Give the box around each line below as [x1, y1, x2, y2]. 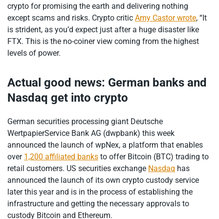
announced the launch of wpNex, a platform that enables [7, 140, 203, 150]
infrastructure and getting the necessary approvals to [7, 199, 189, 209]
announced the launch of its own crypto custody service [7, 175, 199, 185]
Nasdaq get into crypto [7, 91, 128, 105]
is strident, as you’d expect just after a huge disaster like [7, 25, 199, 35]
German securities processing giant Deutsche [7, 117, 163, 127]
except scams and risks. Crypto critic [7, 13, 135, 23]
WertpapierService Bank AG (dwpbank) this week [7, 129, 175, 138]
